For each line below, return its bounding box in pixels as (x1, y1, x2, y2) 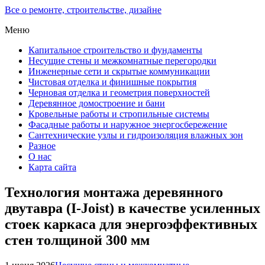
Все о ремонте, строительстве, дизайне (5, 5, 161, 15)
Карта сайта (28, 162, 76, 172)
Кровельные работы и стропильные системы (28, 109, 209, 119)
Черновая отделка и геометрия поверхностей (28, 88, 210, 98)
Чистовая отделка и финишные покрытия (28, 77, 196, 87)
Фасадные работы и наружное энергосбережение (28, 119, 227, 130)
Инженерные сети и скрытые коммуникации (28, 66, 210, 76)
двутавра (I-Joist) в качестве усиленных (5, 200, 260, 216)
